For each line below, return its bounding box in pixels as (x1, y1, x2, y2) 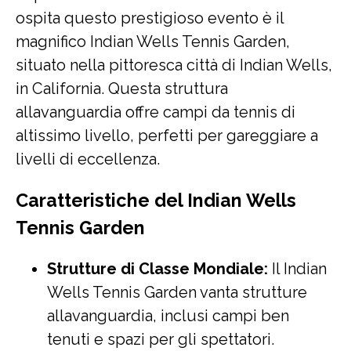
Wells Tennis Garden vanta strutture (47, 283, 307, 302)
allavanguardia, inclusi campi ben (47, 306, 289, 325)
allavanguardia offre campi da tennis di (16, 103, 295, 121)
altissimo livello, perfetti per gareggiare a (16, 126, 318, 145)
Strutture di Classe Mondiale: (47, 259, 268, 278)
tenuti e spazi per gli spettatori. (47, 330, 274, 349)
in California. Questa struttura (16, 79, 228, 98)
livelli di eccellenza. (16, 150, 160, 168)
